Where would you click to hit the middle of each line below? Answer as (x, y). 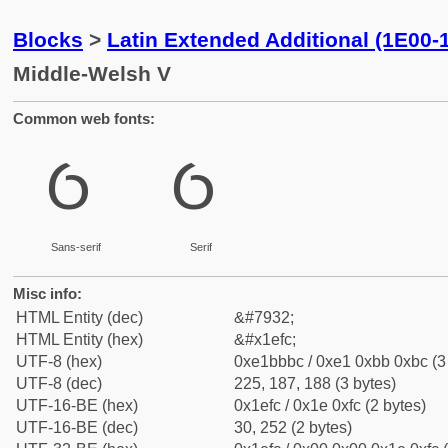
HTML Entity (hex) (79, 339)
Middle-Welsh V (92, 73)
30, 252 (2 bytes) (293, 427)
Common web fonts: (84, 118)
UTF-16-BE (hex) (77, 405)
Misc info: (47, 293)
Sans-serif (75, 247)
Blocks (48, 39)
